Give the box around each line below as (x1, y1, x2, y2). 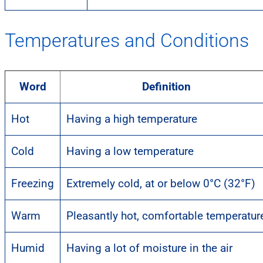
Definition (141, 79, 191, 93)
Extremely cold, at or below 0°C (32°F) (66, 176, 255, 190)
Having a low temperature (66, 144, 194, 158)
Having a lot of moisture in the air (66, 241, 232, 255)
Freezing (11, 176, 54, 190)
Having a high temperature (66, 112, 197, 126)
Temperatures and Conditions (5, 29, 249, 52)
